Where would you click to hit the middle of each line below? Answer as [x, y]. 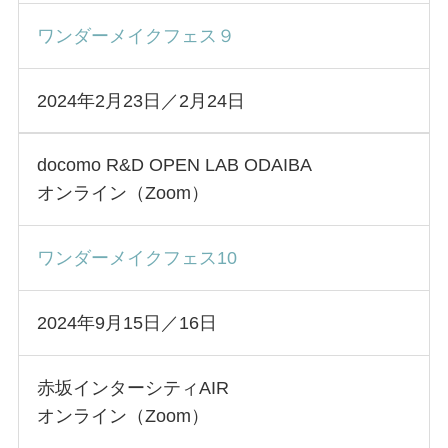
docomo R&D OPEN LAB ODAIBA [174, 165]
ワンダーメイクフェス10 [136, 258]
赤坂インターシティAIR [132, 387]
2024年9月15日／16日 [126, 323]
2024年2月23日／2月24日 [140, 100]
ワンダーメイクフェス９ [135, 35]
